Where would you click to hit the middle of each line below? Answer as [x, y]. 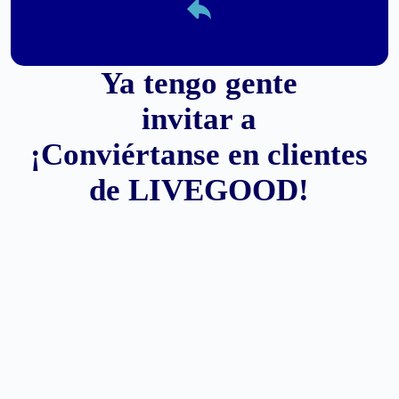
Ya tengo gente [199, 83]
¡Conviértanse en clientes [199, 155]
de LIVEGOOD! [199, 190]
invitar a [199, 119]
